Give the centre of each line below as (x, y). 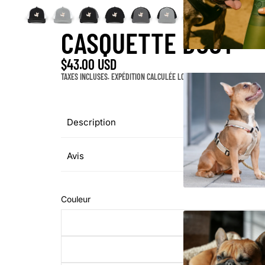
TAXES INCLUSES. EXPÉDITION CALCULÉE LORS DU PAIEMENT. (148, 77)
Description (92, 122)
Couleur (76, 199)
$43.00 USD (89, 64)
